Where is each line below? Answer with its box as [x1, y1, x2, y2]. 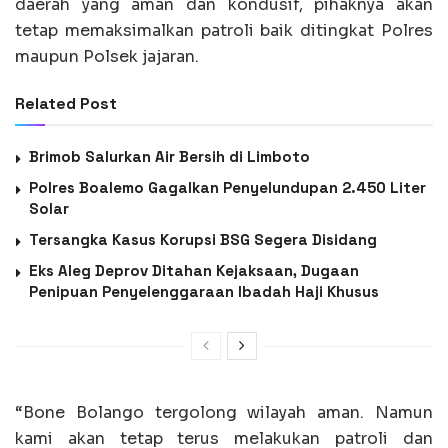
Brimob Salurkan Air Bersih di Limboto [29, 147, 310, 167]
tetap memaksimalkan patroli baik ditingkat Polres [15, 20, 433, 42]
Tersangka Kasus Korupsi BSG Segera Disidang [29, 230, 377, 250]
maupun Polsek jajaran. [15, 46, 199, 68]
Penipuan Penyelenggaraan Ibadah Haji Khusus [29, 282, 379, 302]
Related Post [15, 93, 117, 115]
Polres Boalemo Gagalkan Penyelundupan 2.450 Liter [29, 178, 426, 198]
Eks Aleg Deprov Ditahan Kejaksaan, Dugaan [29, 261, 359, 281]
